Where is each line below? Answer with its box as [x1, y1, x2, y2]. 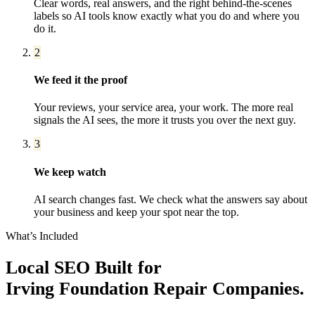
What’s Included [6, 229, 78, 242]
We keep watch [34, 165, 106, 178]
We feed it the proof [34, 74, 127, 86]
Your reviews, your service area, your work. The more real [34, 101, 293, 114]
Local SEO [6, 257, 90, 278]
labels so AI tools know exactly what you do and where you [34, 9, 300, 22]
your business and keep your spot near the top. [34, 205, 239, 218]
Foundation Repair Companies [59, 278, 300, 300]
